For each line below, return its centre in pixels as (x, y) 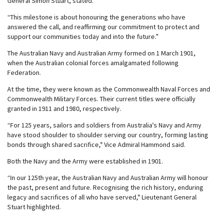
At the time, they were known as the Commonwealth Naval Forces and (109, 89)
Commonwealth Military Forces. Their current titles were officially (101, 99)
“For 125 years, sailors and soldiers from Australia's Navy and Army (104, 125)
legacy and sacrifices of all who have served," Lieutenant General (102, 197)
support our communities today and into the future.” (83, 36)
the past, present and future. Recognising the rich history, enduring (105, 187)
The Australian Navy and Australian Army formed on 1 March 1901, (101, 53)
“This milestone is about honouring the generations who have (96, 17)
